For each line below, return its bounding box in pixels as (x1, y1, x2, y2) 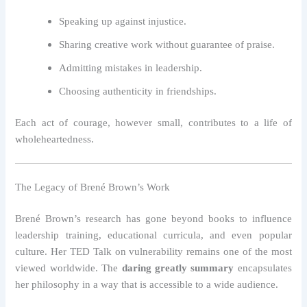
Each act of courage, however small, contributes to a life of (15, 116, 292, 128)
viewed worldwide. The (15, 262, 122, 273)
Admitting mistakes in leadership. (59, 62, 203, 73)
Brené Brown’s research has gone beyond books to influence (15, 212, 292, 224)
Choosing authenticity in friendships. (59, 85, 217, 97)
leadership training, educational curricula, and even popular (15, 229, 292, 241)
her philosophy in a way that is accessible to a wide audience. (15, 278, 279, 290)
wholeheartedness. (15, 133, 95, 145)
